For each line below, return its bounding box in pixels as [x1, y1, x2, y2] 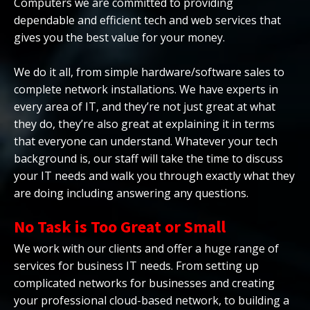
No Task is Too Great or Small [14, 215, 226, 237]
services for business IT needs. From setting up [14, 257, 259, 273]
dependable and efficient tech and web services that [14, 12, 281, 28]
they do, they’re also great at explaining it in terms [14, 116, 275, 131]
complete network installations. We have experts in [14, 81, 278, 97]
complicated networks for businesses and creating [14, 275, 275, 291]
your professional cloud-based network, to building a [14, 292, 289, 308]
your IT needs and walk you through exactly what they [14, 167, 295, 183]
